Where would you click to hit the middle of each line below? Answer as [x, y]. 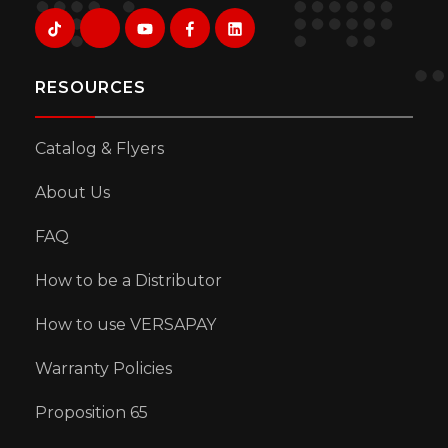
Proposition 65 [91, 412]
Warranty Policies [103, 368]
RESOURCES [90, 87]
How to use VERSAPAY [125, 324]
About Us [72, 192]
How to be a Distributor [128, 280]
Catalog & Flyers [99, 148]
